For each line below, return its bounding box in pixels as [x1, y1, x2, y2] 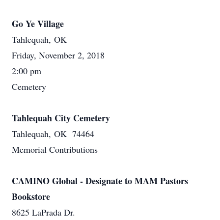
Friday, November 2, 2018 [12, 49, 105, 61]
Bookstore [12, 190, 50, 203]
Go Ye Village [12, 17, 64, 30]
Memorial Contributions [12, 143, 98, 155]
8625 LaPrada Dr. [12, 206, 75, 218]
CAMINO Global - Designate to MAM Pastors [12, 174, 188, 187]
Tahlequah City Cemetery [12, 111, 110, 124]
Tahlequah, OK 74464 [12, 128, 94, 139]
